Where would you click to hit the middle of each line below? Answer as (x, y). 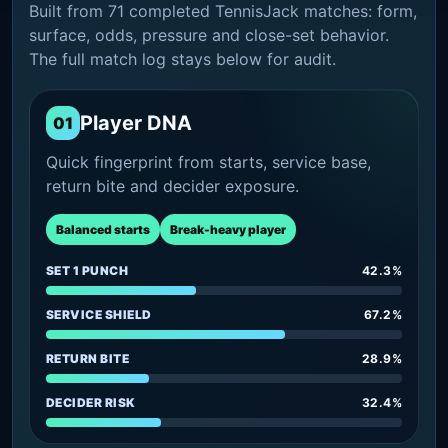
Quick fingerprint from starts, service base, (208, 161)
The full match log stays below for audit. (182, 58)
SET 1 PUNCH (87, 270)
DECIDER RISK (91, 402)
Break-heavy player (228, 229)
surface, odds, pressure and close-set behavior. (209, 34)
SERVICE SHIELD (99, 314)
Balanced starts (103, 229)
